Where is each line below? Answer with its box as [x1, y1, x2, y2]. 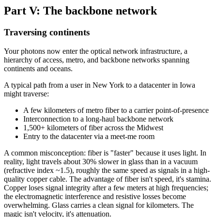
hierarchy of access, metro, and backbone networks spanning [4, 55, 189, 64]
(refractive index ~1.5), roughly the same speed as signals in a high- [4, 166, 210, 174]
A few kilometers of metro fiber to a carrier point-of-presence [23, 106, 209, 114]
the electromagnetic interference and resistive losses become [4, 192, 186, 201]
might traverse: [4, 89, 49, 98]
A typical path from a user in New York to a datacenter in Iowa [4, 80, 195, 89]
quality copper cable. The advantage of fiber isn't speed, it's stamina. [4, 174, 211, 183]
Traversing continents [4, 27, 90, 37]
